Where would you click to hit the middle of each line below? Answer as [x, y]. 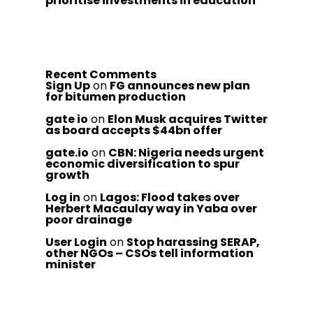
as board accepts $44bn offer [134, 130]
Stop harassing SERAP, [193, 242]
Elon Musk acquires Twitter [188, 119]
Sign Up [68, 86]
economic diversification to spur [143, 164]
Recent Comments [101, 74]
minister [71, 264]
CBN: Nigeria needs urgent [186, 153]
